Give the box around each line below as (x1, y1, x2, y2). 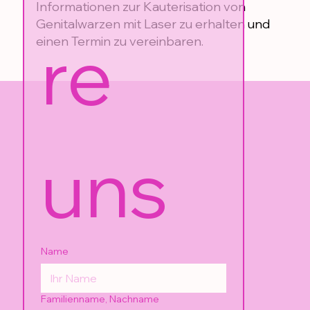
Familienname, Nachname (41, 292, 160, 305)
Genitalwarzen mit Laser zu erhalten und (35, 16, 270, 33)
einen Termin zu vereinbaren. (35, 33, 203, 50)
